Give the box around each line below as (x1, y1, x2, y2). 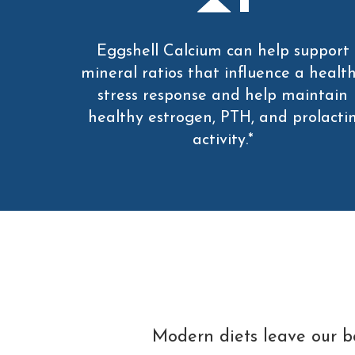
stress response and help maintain (97, 88, 349, 105)
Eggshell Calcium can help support (96, 44, 349, 60)
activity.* (192, 132, 254, 149)
